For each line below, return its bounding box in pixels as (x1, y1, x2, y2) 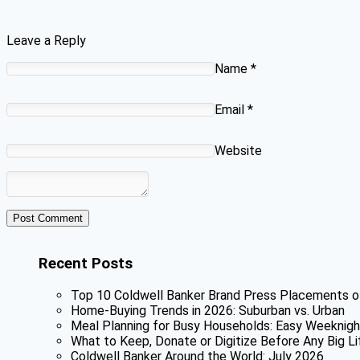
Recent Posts (39, 255, 133, 273)
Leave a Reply (6, 33, 86, 49)
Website (215, 143, 262, 159)
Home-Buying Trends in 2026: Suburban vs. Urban (71, 302, 345, 318)
